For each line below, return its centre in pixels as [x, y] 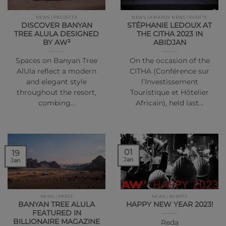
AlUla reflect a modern [56, 71]
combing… [56, 103]
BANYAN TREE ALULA [56, 204]
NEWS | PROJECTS [56, 17]
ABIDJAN [169, 43]
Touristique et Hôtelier [169, 93]
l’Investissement [169, 82]
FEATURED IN [56, 213]
